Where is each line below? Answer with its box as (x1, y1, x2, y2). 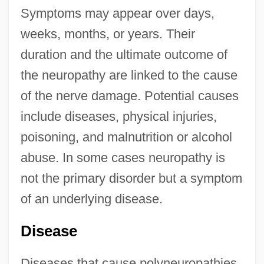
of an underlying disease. (20, 192, 163, 207)
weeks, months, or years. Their (20, 27, 195, 42)
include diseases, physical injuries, (20, 109, 217, 124)
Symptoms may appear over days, (20, 6, 214, 21)
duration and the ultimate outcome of (20, 47, 227, 62)
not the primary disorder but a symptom (20, 171, 242, 186)
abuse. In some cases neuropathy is (20, 150, 225, 166)
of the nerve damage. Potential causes (20, 88, 239, 104)
